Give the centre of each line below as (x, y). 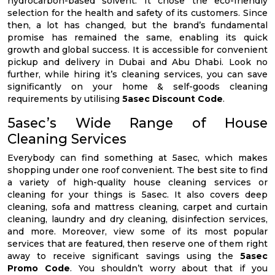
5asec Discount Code (172, 99)
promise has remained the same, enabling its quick (137, 37)
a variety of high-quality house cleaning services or (137, 182)
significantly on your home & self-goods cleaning (137, 87)
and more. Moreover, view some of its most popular (137, 231)
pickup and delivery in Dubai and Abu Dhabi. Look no (137, 62)
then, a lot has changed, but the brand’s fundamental (137, 25)
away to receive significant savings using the (124, 256)
